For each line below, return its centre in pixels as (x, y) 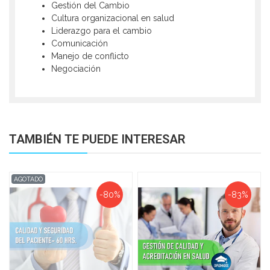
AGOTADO (29, 179)
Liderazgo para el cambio (102, 31)
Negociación (76, 69)
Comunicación (80, 44)
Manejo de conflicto (90, 56)
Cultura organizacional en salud (113, 18)
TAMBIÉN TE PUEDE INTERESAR (97, 140)
